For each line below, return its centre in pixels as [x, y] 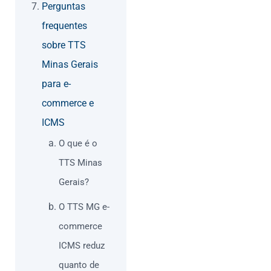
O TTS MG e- [84, 207]
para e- [56, 84]
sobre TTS [64, 45]
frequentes [64, 26]
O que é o [78, 144]
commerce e [68, 103]
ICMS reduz [82, 246]
